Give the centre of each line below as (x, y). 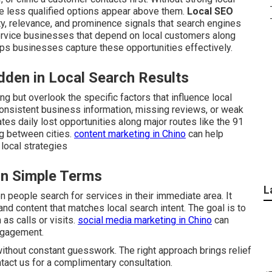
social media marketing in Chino (145, 220)
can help (205, 134)
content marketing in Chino (130, 134)
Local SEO (210, 11)
